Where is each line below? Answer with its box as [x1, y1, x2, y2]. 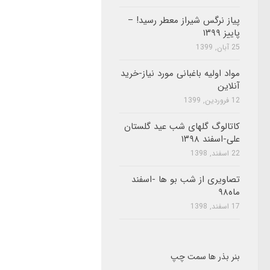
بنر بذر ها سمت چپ [171, 250, 240, 263]
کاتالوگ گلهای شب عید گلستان [124, 119, 240, 134]
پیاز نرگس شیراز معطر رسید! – [128, 13, 240, 28]
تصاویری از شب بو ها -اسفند [131, 172, 240, 187]
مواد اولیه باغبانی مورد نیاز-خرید [121, 66, 240, 81]
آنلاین [218, 78, 240, 93]
